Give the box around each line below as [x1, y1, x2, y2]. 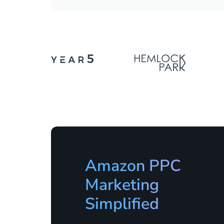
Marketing [84, 174, 159, 195]
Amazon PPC [84, 155, 181, 176]
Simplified [84, 193, 163, 214]
